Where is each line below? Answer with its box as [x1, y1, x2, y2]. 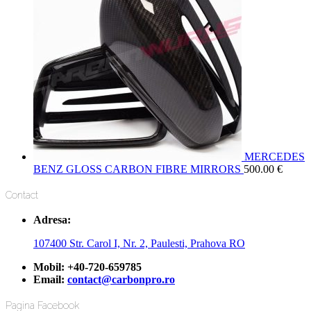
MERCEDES [244, 151, 305, 163]
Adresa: [33, 214, 71, 226]
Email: [33, 274, 67, 286]
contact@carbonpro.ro [67, 274, 175, 286]
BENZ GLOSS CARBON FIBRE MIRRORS [33, 163, 241, 176]
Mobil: [33, 261, 67, 274]
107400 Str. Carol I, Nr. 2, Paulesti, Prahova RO [33, 237, 245, 250]
